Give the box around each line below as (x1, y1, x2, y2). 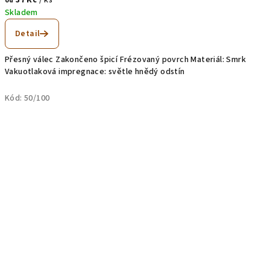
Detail (15, 27, 40, 40)
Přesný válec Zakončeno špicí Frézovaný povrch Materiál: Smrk (5, 53, 246, 66)
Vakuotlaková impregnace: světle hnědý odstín (5, 65, 185, 78)
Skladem (5, 6, 38, 19)
